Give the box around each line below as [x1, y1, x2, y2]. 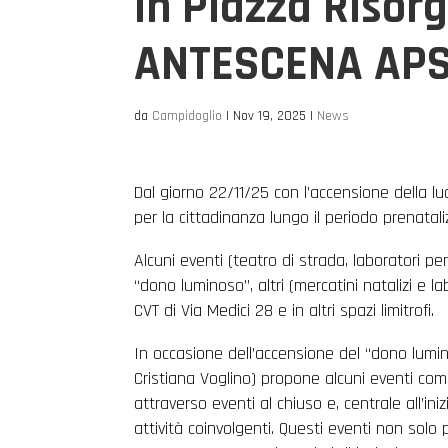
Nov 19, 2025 [233, 107, 307, 125]
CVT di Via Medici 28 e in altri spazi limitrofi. [134, 299, 435, 322]
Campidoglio [152, 107, 223, 125]
